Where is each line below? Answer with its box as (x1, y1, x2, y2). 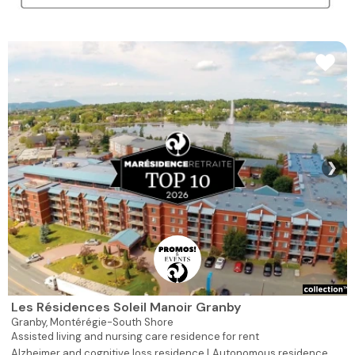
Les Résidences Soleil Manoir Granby (11, 298, 241, 315)
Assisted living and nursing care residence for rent (11, 329, 259, 343)
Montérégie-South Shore (50, 315, 174, 329)
